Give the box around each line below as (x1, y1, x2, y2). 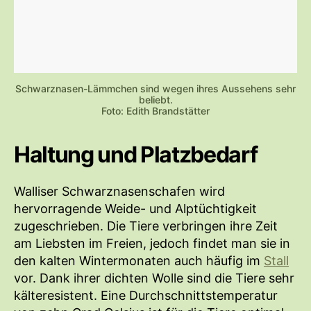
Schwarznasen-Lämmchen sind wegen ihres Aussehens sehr (15, 83, 296, 95)
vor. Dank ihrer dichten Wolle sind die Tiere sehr (14, 271, 294, 286)
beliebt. (138, 94, 173, 106)
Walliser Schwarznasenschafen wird (14, 184, 225, 199)
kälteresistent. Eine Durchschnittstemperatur (14, 288, 278, 303)
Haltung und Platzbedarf (14, 141, 258, 169)
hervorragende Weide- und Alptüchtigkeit (14, 201, 257, 217)
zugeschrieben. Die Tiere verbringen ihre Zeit (14, 219, 278, 234)
